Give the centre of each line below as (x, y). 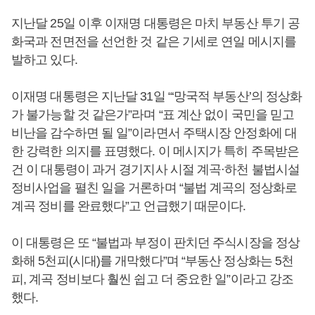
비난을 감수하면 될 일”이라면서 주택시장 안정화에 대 (154, 133)
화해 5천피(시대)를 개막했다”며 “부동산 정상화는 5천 (153, 261)
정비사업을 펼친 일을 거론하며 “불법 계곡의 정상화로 (154, 188)
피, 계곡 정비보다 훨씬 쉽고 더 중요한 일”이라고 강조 (153, 279)
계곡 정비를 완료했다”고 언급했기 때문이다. (130, 206)
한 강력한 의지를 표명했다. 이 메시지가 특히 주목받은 (155, 151)
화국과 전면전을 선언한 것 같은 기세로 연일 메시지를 (154, 41)
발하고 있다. (44, 60)
